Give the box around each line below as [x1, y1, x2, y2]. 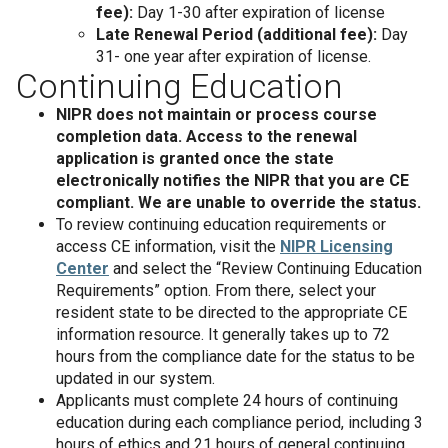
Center [56, 259, 109, 278]
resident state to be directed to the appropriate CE [56, 303, 407, 322]
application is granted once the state [56, 149, 334, 168]
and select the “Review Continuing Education [109, 259, 422, 278]
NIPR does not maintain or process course [56, 105, 377, 124]
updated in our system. [56, 369, 215, 388]
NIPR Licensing [280, 237, 393, 256]
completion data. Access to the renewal [56, 127, 357, 146]
